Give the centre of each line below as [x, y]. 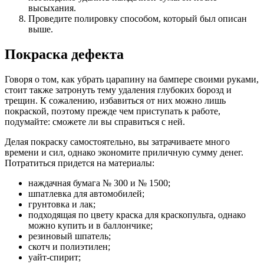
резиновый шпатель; [70, 236]
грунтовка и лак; [62, 204]
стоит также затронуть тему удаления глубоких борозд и [118, 90]
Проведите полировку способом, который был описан [138, 18]
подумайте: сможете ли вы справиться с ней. [95, 121]
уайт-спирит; [55, 257]
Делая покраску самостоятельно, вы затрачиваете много [117, 141]
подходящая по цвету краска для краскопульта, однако [137, 214]
